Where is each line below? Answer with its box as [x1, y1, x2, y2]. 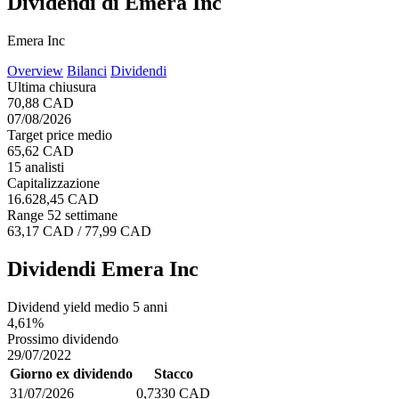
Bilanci [67, 62, 107, 78]
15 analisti [7, 159, 64, 175]
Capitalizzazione [7, 175, 100, 191]
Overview [7, 62, 63, 78]
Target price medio [7, 126, 112, 142]
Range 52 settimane [7, 207, 118, 223]
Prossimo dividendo [7, 330, 118, 346]
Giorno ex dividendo [10, 365, 133, 381]
